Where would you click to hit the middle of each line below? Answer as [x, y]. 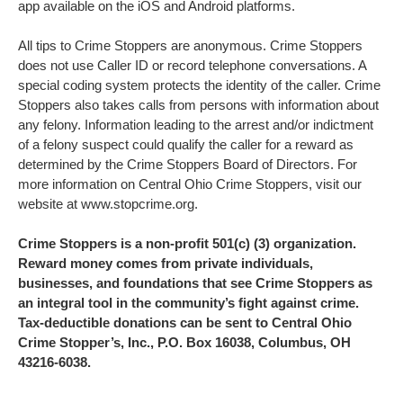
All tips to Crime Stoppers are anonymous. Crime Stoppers [190, 45]
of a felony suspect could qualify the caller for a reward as [186, 144]
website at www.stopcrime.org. [108, 204]
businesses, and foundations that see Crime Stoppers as [195, 283]
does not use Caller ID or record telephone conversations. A [193, 65]
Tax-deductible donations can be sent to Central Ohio [185, 322]
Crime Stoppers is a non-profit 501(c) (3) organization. [187, 243]
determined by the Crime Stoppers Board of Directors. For [188, 164]
